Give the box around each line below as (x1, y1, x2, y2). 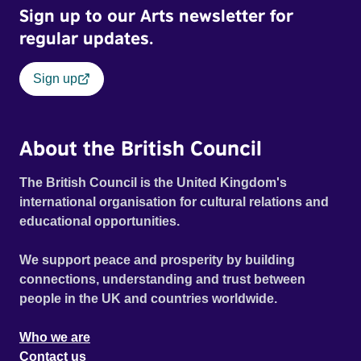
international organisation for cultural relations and (19, 195, 329, 210)
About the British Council (19, 135, 262, 160)
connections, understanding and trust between (19, 272, 305, 287)
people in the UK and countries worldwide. (19, 292, 277, 306)
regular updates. (19, 27, 153, 49)
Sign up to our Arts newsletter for (19, 5, 293, 27)
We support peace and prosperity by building (19, 253, 295, 268)
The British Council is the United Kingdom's (19, 176, 287, 190)
